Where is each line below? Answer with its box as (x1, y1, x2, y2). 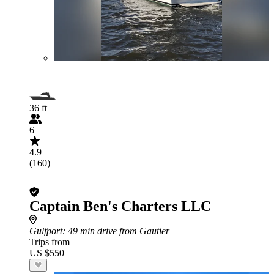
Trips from (29, 237, 70, 247)
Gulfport (29, 226, 62, 236)
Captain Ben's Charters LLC (29, 198, 211, 214)
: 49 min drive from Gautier (62, 226, 169, 236)
